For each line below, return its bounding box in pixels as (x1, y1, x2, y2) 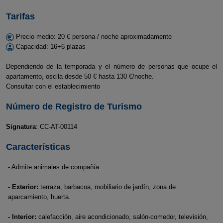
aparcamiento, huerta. (8, 193, 71, 201)
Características (5, 142, 70, 152)
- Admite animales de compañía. (8, 163, 101, 171)
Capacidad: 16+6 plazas (13, 43, 86, 50)
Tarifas (5, 11, 35, 21)
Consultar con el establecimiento (5, 83, 100, 90)
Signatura (5, 123, 36, 130)
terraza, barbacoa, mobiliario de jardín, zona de (38, 183, 176, 191)
